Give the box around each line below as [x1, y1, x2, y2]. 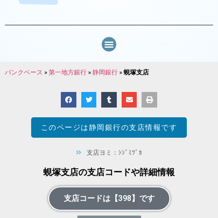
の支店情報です [121, 123, 178, 132]
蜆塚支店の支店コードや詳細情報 [43, 166, 175, 177]
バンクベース [5, 68, 43, 76]
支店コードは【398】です [63, 193, 155, 203]
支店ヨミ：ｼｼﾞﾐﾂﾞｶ [86, 148, 142, 156]
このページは [40, 123, 89, 132]
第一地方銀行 [49, 68, 87, 76]
